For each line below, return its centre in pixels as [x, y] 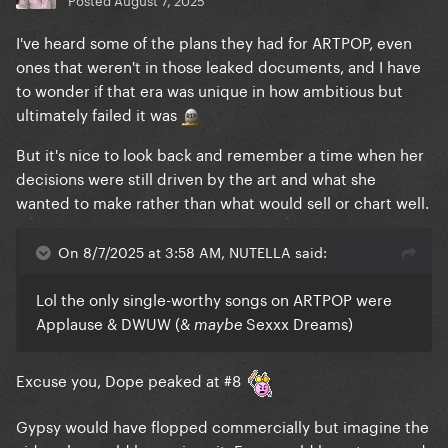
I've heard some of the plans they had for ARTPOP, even [214, 41]
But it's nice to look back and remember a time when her [220, 153]
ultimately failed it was [98, 113]
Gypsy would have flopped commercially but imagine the [222, 425]
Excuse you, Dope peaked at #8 [130, 379]
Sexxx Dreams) [297, 322]
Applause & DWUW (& [115, 322]
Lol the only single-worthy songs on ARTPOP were [214, 298]
